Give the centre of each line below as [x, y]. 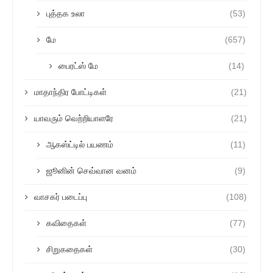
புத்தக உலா [66, 13]
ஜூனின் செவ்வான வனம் [91, 171]
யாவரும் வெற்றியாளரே [74, 118]
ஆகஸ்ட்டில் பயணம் [80, 144]
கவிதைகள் [68, 223]
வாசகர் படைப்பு [61, 197]
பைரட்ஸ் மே [78, 66]
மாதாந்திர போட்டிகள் [70, 92]
